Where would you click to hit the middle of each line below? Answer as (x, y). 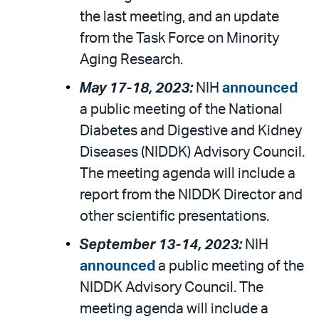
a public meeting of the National (181, 110)
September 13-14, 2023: (162, 245)
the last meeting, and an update (179, 17)
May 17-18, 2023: (137, 88)
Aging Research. (131, 60)
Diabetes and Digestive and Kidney (191, 131)
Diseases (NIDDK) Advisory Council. (192, 152)
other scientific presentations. (174, 216)
